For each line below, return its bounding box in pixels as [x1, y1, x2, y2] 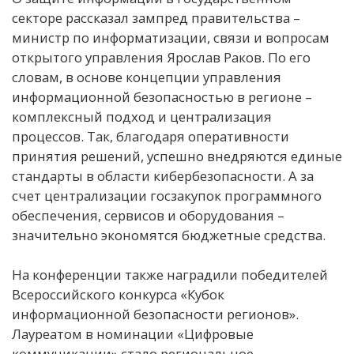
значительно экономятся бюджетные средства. [12, 225, 326, 244]
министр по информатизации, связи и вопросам [12, 28, 330, 47]
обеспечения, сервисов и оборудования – [12, 205, 284, 224]
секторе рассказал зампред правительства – [12, 8, 300, 27]
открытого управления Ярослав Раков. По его [12, 47, 311, 66]
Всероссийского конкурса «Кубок [12, 284, 224, 303]
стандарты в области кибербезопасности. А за [12, 166, 314, 185]
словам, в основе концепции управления [12, 67, 281, 86]
